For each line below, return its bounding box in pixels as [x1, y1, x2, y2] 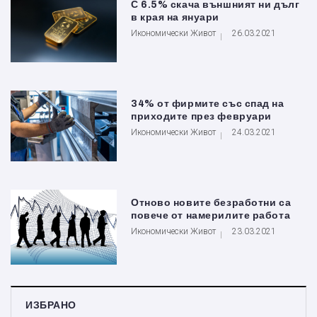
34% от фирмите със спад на [131, 98, 284, 110]
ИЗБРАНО [25, 300, 76, 311]
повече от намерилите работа [131, 210, 291, 221]
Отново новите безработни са [131, 197, 292, 209]
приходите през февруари [131, 111, 272, 122]
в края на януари [131, 12, 219, 23]
